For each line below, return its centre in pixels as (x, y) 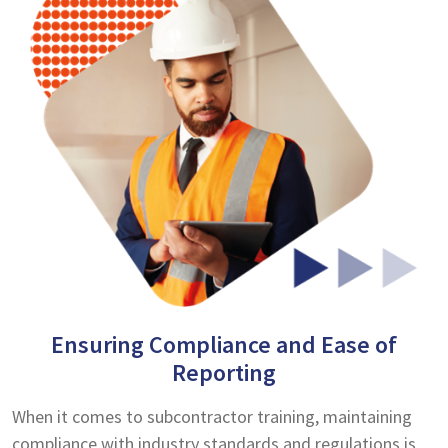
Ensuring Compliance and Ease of (224, 344)
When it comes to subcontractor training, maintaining (212, 416)
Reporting (224, 372)
